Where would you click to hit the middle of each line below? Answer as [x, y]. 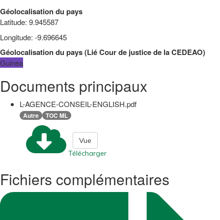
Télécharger [87, 153]
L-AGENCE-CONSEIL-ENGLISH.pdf [78, 104]
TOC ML [57, 115]
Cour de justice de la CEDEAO [151, 52]
